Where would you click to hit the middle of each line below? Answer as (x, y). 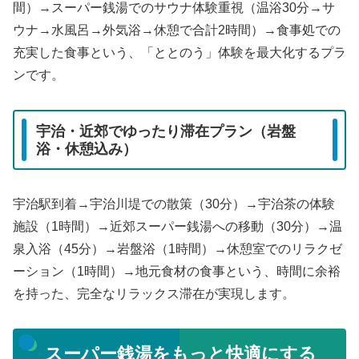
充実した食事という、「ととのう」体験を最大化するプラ (179, 53)
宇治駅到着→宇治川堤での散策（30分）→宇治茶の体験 (174, 204)
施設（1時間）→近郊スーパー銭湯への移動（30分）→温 (177, 227)
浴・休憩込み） (87, 149)
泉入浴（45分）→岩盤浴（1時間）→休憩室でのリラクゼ (177, 249)
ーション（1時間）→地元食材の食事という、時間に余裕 (177, 272)
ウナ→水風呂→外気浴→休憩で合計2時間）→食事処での (177, 30)
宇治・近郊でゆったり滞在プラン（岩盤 (166, 131)
